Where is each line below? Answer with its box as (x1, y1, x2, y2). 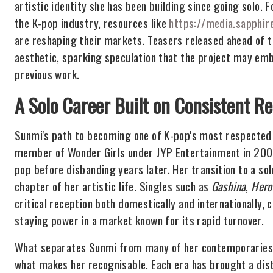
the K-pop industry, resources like (15, 14, 169, 32)
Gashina (211, 177, 246, 195)
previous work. (15, 65, 80, 83)
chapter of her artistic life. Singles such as (15, 177, 211, 195)
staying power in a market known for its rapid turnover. (15, 211, 264, 229)
